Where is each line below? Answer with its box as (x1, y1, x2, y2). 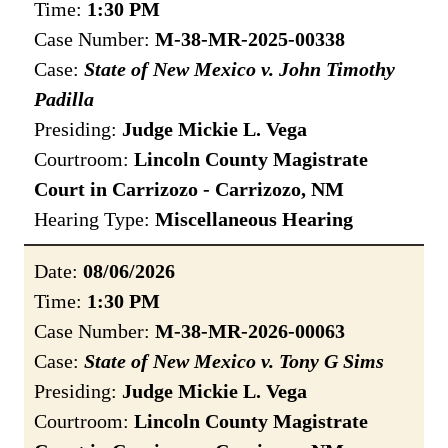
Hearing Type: (34, 208, 155, 231)
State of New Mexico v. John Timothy (84, 58, 395, 81)
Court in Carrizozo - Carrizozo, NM (34, 178, 344, 201)
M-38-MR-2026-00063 (155, 320, 345, 343)
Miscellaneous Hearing (155, 208, 353, 231)
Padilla (34, 88, 94, 111)
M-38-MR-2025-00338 (155, 28, 345, 51)
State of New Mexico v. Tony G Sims (84, 350, 384, 373)
